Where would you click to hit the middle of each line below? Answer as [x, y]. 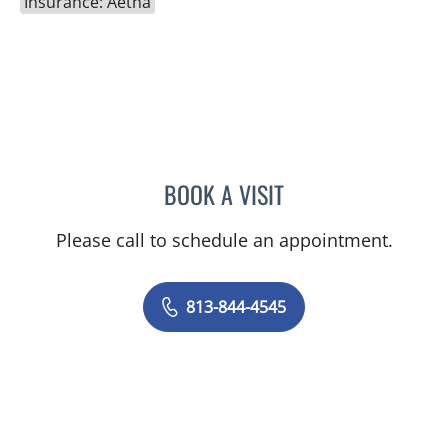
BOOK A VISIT [224, 193]
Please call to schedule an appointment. [224, 239]
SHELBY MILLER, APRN [355, 190]
